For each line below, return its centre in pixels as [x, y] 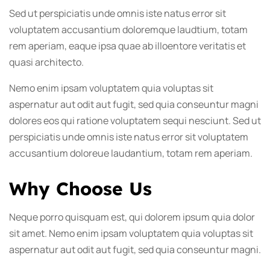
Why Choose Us [80, 189]
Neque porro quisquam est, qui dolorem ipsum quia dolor [132, 217]
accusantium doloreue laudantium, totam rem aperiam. [131, 153]
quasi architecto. [46, 62]
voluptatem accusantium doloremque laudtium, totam [128, 30]
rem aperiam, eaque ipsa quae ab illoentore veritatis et [127, 46]
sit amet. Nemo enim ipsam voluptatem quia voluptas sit [131, 234]
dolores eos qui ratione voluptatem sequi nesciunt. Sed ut [135, 121]
